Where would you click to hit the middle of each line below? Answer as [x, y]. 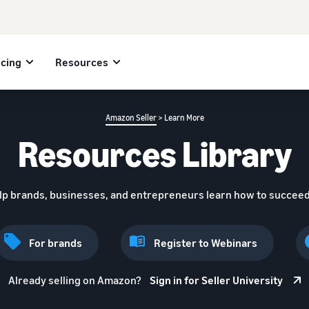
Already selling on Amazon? [75, 280]
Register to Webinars [206, 243]
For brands [56, 243]
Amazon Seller [131, 118]
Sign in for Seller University [216, 280]
